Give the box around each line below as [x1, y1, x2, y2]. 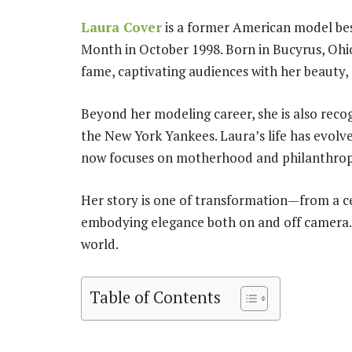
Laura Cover [81, 18, 162, 36]
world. [81, 235, 119, 254]
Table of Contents [90, 286, 221, 308]
